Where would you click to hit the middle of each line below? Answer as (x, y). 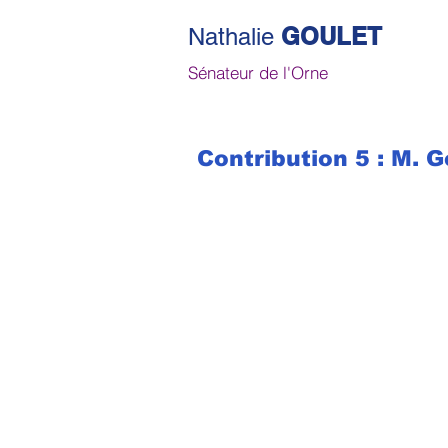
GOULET (331, 36)
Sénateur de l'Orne (258, 72)
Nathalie (234, 36)
